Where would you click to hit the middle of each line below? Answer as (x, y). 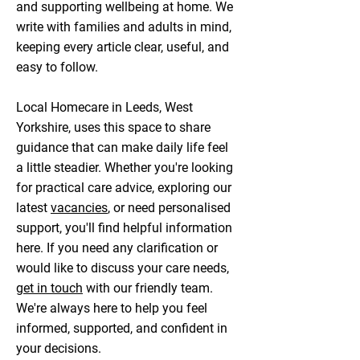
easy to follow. (57, 67)
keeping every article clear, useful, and (123, 47)
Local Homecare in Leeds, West (104, 107)
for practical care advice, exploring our (124, 188)
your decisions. (59, 348)
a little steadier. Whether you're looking (125, 168)
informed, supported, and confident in (122, 328)
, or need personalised (169, 208)
